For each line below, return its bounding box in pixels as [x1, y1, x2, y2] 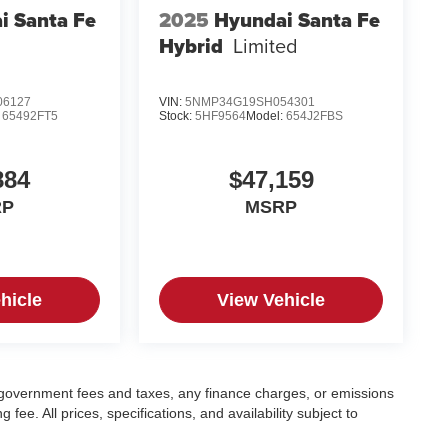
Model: [245, 108, 286, 123]
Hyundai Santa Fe [213, 5, 380, 36]
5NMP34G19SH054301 [184, 94, 315, 109]
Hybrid [158, 31, 223, 62]
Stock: [158, 108, 195, 123]
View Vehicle [217, 289, 326, 310]
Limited [232, 31, 298, 61]
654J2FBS [285, 108, 343, 123]
